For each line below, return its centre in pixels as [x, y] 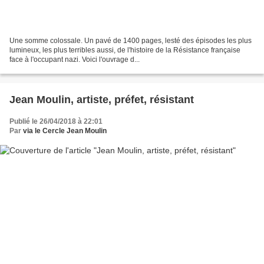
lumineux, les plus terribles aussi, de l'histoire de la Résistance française [125, 50]
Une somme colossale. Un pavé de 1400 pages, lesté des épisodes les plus [131, 40]
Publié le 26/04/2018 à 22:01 [56, 121]
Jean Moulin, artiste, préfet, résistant [102, 99]
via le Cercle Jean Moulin [65, 131]
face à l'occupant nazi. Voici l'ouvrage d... [75, 59]
